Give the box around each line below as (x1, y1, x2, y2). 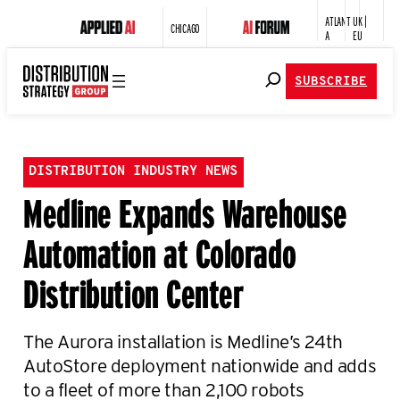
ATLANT (325, 11, 351, 29)
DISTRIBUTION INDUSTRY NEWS (29, 165, 238, 179)
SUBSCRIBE (295, 74, 368, 88)
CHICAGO (171, 18, 200, 37)
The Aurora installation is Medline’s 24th (23, 328, 343, 354)
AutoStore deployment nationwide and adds (23, 352, 377, 378)
